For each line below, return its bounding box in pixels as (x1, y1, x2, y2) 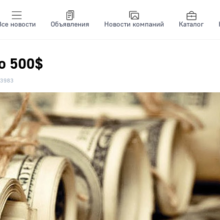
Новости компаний (104, 20, 164, 29)
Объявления (51, 20, 89, 29)
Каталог (179, 20, 204, 29)
